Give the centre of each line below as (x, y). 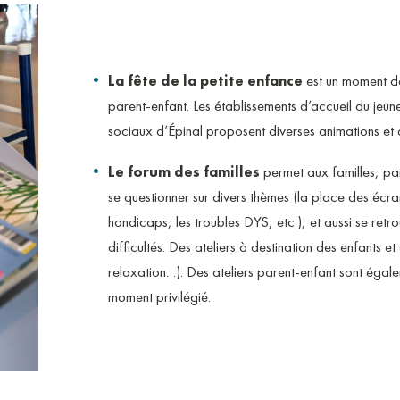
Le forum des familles (183, 171)
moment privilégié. (159, 296)
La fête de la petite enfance (205, 80)
